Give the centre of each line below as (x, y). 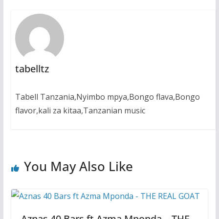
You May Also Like (78, 166)
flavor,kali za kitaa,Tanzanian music (80, 111)
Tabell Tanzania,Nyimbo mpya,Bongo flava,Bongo (107, 97)
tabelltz (32, 69)
